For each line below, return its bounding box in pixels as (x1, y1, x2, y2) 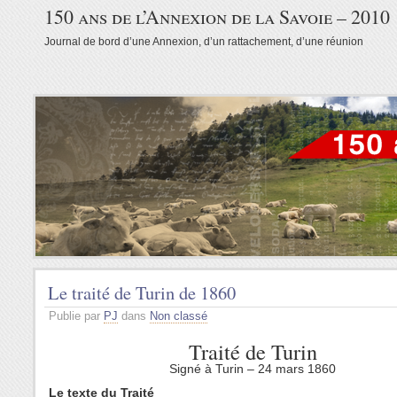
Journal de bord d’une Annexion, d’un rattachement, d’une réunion (44, 35, 363, 48)
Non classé (150, 309, 207, 323)
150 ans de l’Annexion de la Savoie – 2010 (44, 4, 390, 29)
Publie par (49, 309, 104, 323)
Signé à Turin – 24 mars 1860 (169, 362, 336, 376)
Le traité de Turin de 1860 (48, 280, 236, 305)
